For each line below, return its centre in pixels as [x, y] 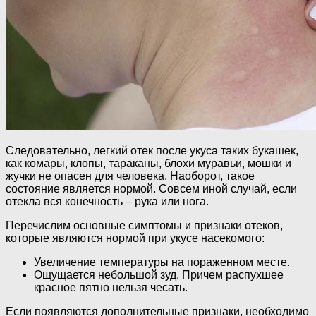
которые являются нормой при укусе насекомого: [135, 238]
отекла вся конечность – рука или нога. [107, 202]
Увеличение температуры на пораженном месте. [162, 262]
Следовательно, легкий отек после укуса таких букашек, [152, 151]
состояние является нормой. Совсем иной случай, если [151, 189]
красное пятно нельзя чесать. [111, 288]
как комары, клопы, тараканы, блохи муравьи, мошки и [148, 164]
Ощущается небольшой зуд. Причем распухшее [159, 275]
